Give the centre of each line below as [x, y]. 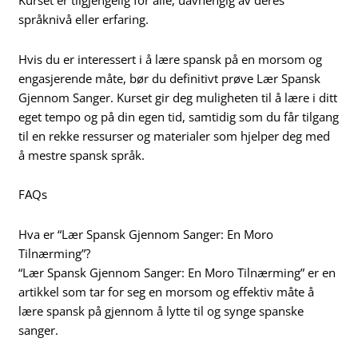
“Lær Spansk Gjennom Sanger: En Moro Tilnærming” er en [177, 272]
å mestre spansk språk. [82, 155]
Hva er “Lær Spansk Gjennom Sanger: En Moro [146, 234]
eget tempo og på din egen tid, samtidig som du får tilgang [179, 116]
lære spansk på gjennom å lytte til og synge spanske [161, 310]
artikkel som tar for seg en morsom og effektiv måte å [167, 291]
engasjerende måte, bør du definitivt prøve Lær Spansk [170, 78]
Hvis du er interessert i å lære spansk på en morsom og [171, 59]
